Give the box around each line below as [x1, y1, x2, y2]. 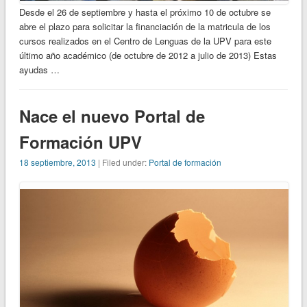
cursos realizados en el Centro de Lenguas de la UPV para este [19, 34, 271, 47]
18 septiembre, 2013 [19, 156, 96, 168]
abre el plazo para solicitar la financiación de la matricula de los [19, 19, 271, 33]
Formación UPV [19, 130, 142, 153]
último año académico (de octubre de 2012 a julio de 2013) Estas [19, 48, 277, 62]
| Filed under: [95, 156, 149, 168]
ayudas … [19, 62, 60, 76]
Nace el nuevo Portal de [19, 103, 205, 127]
